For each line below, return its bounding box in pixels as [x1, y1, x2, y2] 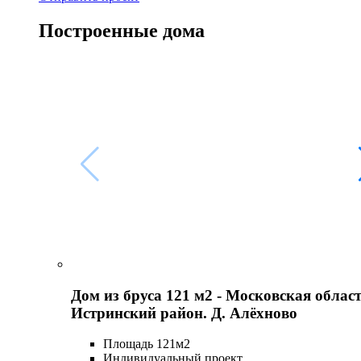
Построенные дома [39, 19, 205, 41]
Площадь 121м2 [103, 337, 190, 351]
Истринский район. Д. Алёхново [71, 304, 297, 322]
